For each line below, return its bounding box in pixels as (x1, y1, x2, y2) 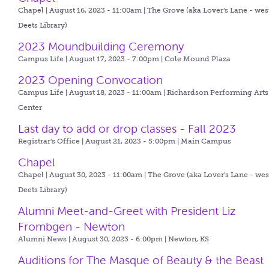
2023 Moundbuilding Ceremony (18, 40, 184, 53)
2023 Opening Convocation (18, 74, 163, 86)
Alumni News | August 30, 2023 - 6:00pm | (18, 235, 169, 243)
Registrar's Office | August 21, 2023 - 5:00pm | (18, 137, 181, 145)
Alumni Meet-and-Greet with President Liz (18, 205, 237, 217)
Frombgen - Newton (18, 220, 125, 233)
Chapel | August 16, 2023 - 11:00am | (18, 6, 148, 14)
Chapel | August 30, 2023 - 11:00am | (18, 171, 148, 179)
